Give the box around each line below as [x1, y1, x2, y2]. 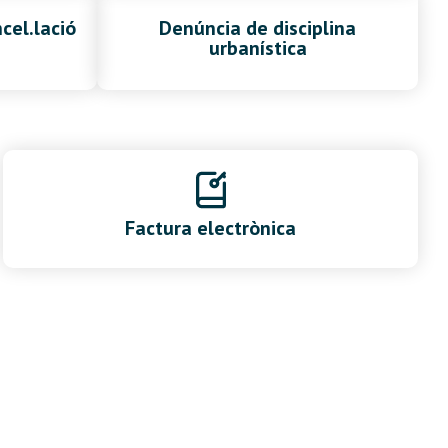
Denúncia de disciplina [159, 15, 356, 42]
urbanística [208, 35, 307, 62]
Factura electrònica [125, 215, 297, 242]
